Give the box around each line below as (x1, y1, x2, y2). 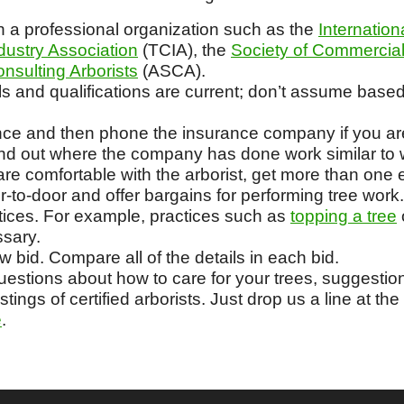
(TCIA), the (138, 41, 231, 60)
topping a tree (290, 207, 397, 225)
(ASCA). (138, 61, 206, 80)
